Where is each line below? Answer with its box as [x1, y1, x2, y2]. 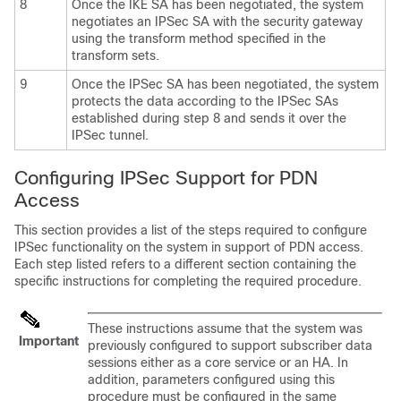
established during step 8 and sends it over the [72, 111, 346, 125]
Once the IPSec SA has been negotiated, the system [72, 77, 379, 91]
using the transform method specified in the [72, 31, 326, 46]
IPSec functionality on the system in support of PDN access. [14, 240, 363, 254]
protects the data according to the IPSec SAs [72, 94, 338, 108]
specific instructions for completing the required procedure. [14, 274, 362, 288]
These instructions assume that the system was [88, 321, 363, 336]
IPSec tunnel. [72, 128, 149, 142]
